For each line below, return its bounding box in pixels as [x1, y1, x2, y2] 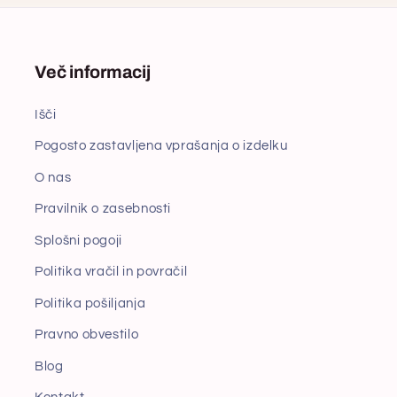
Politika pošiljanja [35, 296, 146, 310]
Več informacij [35, 62, 151, 82]
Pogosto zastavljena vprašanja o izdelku [35, 139, 288, 153]
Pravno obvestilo [35, 328, 139, 342]
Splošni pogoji [35, 233, 123, 247]
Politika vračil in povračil [35, 265, 188, 279]
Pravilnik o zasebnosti [35, 202, 172, 216]
